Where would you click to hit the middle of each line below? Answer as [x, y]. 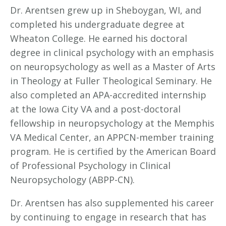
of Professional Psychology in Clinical [90, 165]
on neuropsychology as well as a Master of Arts [113, 66]
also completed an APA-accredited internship [108, 95]
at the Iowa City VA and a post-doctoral [95, 109]
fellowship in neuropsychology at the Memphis [112, 123]
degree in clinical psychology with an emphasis [112, 52]
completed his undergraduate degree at [97, 24]
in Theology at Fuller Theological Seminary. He [111, 80]
